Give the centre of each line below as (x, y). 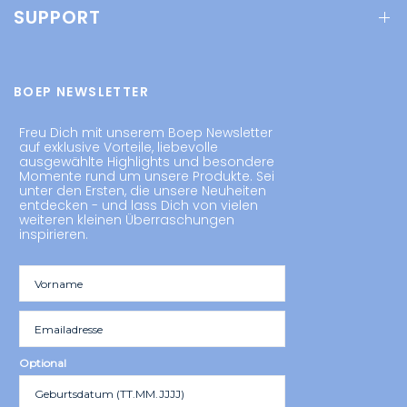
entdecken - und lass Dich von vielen (139, 205)
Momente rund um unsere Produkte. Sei (147, 176)
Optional (43, 363)
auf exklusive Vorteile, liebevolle (119, 147)
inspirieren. (54, 234)
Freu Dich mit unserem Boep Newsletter (146, 133)
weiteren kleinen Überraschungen (127, 220)
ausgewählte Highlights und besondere (147, 162)
